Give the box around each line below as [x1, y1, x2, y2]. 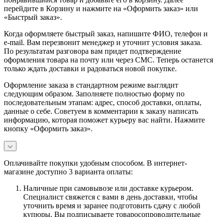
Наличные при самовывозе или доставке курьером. [23, 184, 193, 193]
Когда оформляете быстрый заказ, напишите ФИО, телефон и [4, 30, 208, 38]
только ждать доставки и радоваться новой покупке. [4, 64, 177, 73]
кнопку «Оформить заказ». [4, 124, 93, 133]
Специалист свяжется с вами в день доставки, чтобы [23, 193, 198, 201]
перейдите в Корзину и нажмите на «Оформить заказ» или [4, 4, 198, 13]
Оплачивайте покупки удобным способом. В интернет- [4, 159, 187, 168]
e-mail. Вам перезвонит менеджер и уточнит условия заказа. [4, 38, 202, 47]
